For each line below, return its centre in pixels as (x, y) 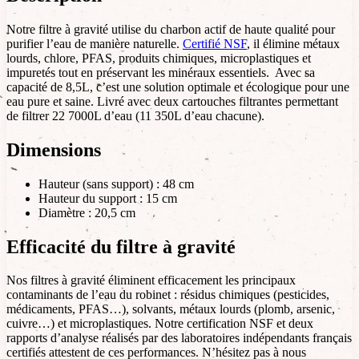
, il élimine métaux (293, 43)
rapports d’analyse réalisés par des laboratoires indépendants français (179, 338)
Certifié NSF (215, 43)
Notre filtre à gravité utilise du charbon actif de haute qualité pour (171, 29)
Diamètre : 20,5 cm (87, 212)
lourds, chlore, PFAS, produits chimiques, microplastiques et (159, 58)
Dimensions (54, 149)
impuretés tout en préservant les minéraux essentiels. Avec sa (161, 72)
